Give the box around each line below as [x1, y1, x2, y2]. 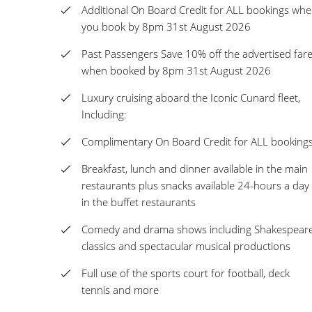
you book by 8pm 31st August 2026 [81, 19, 251, 34]
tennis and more [81, 283, 159, 297]
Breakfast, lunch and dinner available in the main [81, 162, 308, 176]
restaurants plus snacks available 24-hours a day [81, 178, 309, 193]
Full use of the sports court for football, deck [81, 266, 290, 281]
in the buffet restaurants [81, 195, 196, 210]
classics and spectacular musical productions [81, 239, 290, 253]
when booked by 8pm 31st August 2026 [81, 63, 271, 78]
